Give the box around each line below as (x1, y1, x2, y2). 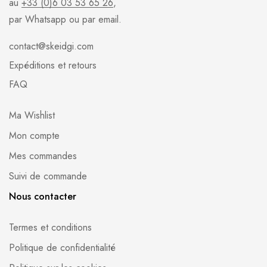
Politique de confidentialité (9, 241, 116, 254)
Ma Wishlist (9, 108, 55, 122)
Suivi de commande (9, 169, 87, 183)
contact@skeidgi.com (9, 39, 94, 53)
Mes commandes (9, 149, 77, 163)
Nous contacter (9, 190, 76, 203)
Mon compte (9, 129, 60, 142)
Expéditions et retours (9, 58, 97, 72)
